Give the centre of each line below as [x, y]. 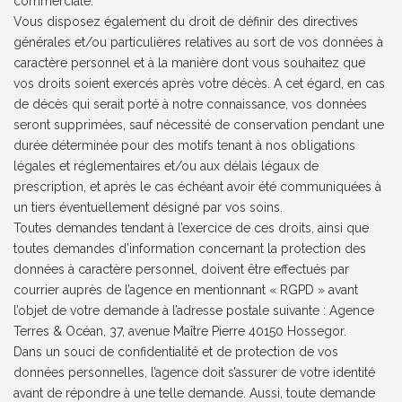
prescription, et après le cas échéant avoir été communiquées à [198, 187]
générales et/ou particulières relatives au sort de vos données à [199, 43]
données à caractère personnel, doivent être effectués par [182, 270]
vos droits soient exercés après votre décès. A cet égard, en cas [200, 84]
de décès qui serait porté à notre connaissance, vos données [191, 105]
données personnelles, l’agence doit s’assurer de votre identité [195, 373]
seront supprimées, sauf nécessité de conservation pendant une [199, 125]
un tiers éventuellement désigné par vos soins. [149, 208]
